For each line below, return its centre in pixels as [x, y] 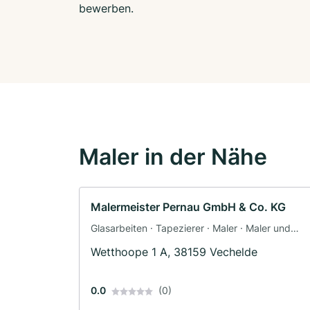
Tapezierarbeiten [129, 242]
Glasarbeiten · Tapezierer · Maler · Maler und [191, 228]
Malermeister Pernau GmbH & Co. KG [188, 207]
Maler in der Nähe [173, 156]
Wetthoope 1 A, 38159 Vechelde [174, 252]
